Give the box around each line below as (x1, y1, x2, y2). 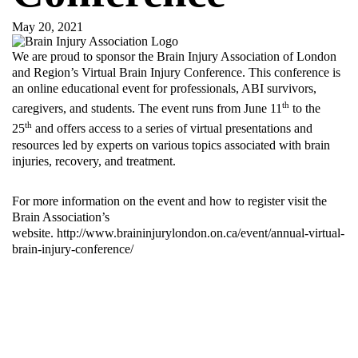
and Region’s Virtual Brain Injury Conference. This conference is (12, 66, 340, 79)
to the (289, 101, 320, 116)
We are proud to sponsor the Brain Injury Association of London (12, 50, 336, 63)
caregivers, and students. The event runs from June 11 (12, 101, 282, 116)
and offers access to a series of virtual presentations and (32, 121, 312, 136)
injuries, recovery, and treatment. (12, 153, 182, 168)
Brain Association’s (12, 209, 109, 224)
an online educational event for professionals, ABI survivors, (12, 82, 316, 95)
